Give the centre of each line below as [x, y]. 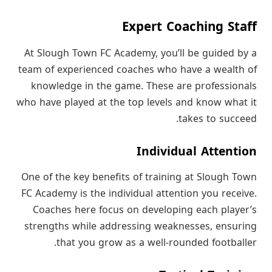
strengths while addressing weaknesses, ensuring [141, 226]
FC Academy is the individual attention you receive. [139, 193]
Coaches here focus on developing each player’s [145, 210]
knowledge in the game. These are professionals [144, 87]
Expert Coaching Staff [189, 27]
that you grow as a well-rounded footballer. [157, 243]
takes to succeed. [218, 119]
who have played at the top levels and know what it [137, 103]
